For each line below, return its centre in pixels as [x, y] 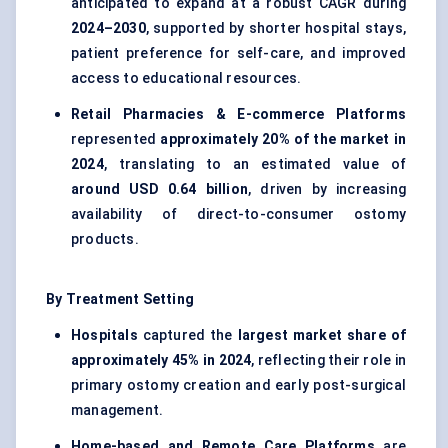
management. [117, 410]
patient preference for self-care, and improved [238, 53]
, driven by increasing [327, 189]
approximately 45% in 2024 [161, 360]
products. [105, 239]
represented [116, 139]
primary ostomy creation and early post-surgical [238, 385]
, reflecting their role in [328, 360]
